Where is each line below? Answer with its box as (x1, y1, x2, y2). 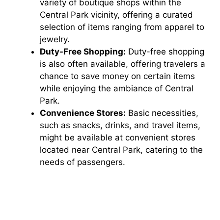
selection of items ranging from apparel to (40, 22, 204, 32)
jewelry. (40, 34, 70, 44)
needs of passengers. (40, 157, 125, 167)
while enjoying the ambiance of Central (40, 83, 193, 93)
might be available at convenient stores (40, 132, 195, 142)
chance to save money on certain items (40, 71, 195, 81)
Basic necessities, (126, 108, 198, 118)
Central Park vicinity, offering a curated (40, 9, 193, 20)
